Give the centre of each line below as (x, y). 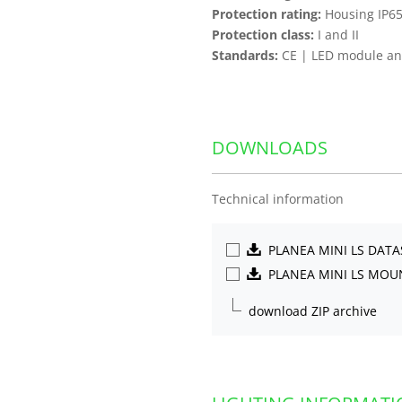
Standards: (245, 55)
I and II (336, 35)
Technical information (278, 199)
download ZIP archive (312, 311)
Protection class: (263, 35)
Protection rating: (267, 14)
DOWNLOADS (270, 148)
